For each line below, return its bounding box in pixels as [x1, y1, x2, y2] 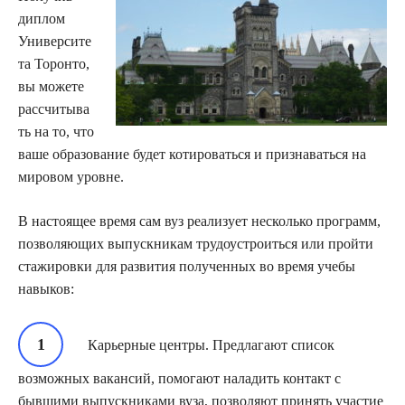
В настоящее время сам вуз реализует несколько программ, [18, 213, 381, 230]
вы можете [18, 79, 84, 95]
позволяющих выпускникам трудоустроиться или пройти [18, 236, 373, 252]
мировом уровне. [18, 169, 124, 185]
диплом [18, 11, 65, 27]
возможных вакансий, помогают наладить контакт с [18, 371, 341, 387]
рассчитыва [18, 101, 89, 118]
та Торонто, [18, 56, 89, 72]
